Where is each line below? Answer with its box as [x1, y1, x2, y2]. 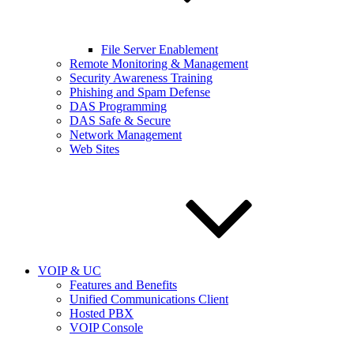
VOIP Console [70, 321, 143, 334]
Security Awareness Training [70, 71, 213, 85]
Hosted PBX [70, 307, 134, 320]
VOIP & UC [38, 264, 101, 277]
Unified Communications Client [70, 292, 228, 306]
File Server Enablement [101, 43, 218, 56]
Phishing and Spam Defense [70, 85, 210, 99]
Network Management [70, 128, 182, 141]
